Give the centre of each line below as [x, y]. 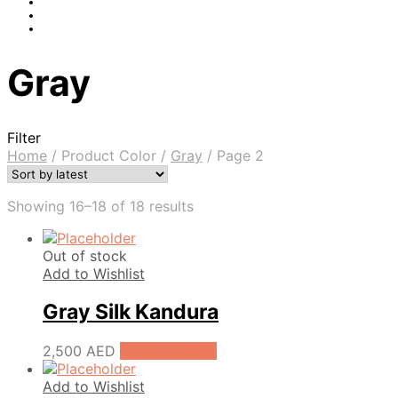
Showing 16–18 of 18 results [100, 207]
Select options [168, 350]
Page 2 [238, 156]
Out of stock [85, 256]
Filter [24, 138]
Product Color [109, 156]
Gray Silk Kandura [131, 312]
